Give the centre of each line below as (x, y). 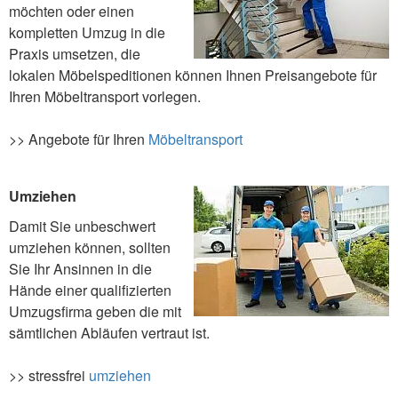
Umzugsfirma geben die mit (95, 312)
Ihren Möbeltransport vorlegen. (105, 97)
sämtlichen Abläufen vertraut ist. (109, 333)
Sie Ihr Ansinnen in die (80, 269)
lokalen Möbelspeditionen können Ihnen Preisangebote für (193, 76)
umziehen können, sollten (90, 248)
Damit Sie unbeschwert (82, 227)
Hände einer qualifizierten (90, 291)
